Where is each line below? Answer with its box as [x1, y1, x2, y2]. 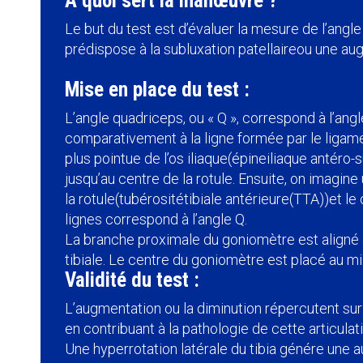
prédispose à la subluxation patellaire [65, 41, 297, 58]
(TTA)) [289, 190, 329, 208]
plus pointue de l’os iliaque [65, 150, 228, 168]
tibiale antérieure [184, 190, 289, 208]
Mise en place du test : [65, 78, 250, 102]
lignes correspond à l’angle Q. [65, 211, 247, 228]
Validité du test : [65, 268, 199, 293]
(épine [228, 150, 267, 168]
